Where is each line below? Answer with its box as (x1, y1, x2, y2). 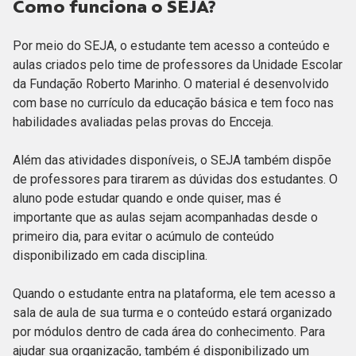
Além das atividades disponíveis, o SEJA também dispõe (13, 152, 331, 168)
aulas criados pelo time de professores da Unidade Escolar (13, 56, 342, 72)
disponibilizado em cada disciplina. (13, 247, 214, 263)
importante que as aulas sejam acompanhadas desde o (13, 209, 318, 225)
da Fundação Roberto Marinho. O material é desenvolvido (13, 75, 329, 91)
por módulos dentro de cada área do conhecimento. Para (13, 323, 325, 339)
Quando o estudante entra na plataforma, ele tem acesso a (13, 285, 335, 301)
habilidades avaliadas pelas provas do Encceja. (13, 114, 283, 130)
